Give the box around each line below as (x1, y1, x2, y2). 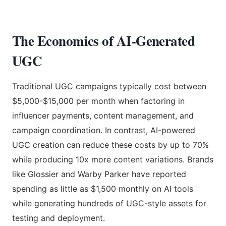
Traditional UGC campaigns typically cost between (12, 81, 206, 91)
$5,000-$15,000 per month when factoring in (12, 95, 185, 106)
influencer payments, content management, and (12, 110, 194, 121)
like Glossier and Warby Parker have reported (12, 168, 186, 179)
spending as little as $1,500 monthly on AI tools (12, 183, 193, 194)
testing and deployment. (12, 212, 105, 223)
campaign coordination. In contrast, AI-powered (12, 125, 195, 135)
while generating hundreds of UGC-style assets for (12, 198, 206, 208)
